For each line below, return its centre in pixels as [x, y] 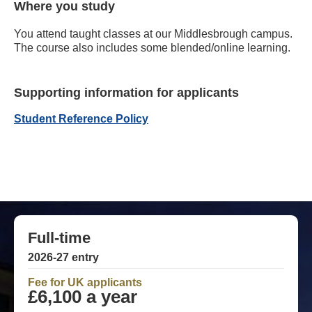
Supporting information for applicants [126, 92]
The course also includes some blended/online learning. [152, 47]
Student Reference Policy [81, 118]
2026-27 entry [63, 257]
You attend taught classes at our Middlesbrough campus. [153, 33]
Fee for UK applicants [85, 282]
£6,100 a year [83, 296]
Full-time [59, 237]
